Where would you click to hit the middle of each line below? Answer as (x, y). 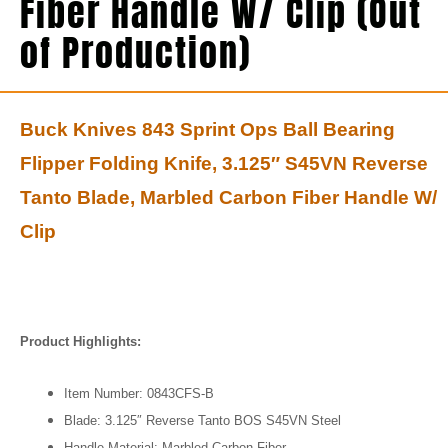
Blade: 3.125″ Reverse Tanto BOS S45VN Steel (202, 421)
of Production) (135, 53)
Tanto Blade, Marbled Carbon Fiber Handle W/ (228, 198)
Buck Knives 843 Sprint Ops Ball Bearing (207, 130)
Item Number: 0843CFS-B (138, 394)
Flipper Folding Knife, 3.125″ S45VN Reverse (224, 164)
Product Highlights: (80, 341)
